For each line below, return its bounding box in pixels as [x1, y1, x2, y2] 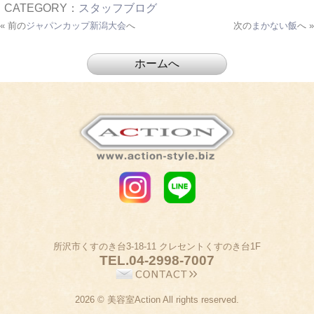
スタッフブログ [78, 1, 157, 14]
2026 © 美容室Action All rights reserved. [75, 294, 239, 306]
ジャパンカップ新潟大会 [26, 20, 126, 31]
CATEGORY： [4, 1, 78, 14]
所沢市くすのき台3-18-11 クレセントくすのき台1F [53, 241, 261, 252]
